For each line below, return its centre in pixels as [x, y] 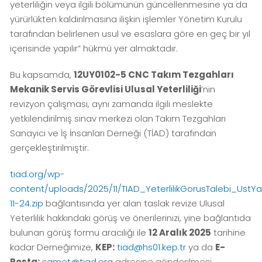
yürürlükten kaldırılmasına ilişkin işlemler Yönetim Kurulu [126, 19]
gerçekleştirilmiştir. [50, 148]
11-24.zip [27, 204]
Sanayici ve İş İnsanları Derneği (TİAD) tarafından [113, 133]
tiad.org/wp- [38, 174]
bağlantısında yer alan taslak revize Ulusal [134, 204]
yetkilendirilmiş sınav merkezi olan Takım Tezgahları [118, 119]
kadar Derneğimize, [53, 247]
